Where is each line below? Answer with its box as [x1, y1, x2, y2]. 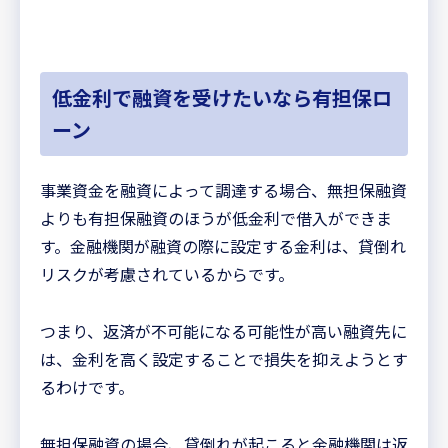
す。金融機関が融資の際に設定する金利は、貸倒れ [40, 234, 406, 259]
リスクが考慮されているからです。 [40, 262, 294, 287]
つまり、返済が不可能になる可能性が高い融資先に [40, 319, 407, 344]
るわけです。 [40, 375, 134, 400]
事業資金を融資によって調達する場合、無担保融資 [40, 178, 407, 203]
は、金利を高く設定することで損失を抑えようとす [40, 347, 408, 372]
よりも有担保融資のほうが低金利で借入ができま [40, 206, 392, 231]
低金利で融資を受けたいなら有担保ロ [52, 83, 392, 113]
